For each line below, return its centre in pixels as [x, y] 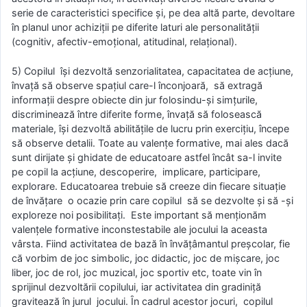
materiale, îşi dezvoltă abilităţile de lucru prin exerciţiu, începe [150, 128]
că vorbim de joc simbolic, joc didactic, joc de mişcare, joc [146, 258]
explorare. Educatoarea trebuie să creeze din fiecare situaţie [149, 186]
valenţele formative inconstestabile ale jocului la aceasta [139, 229]
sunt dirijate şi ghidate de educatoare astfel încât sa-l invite [147, 157]
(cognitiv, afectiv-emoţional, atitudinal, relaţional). [124, 42]
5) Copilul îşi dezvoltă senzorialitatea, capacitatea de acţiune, [152, 71]
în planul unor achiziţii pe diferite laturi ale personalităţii [135, 27]
